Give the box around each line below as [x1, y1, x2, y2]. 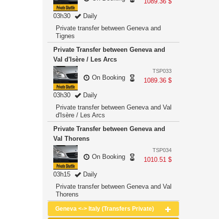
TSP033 [153, 68, 172, 74]
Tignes [56, 32, 75, 40]
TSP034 [153, 147, 172, 153]
